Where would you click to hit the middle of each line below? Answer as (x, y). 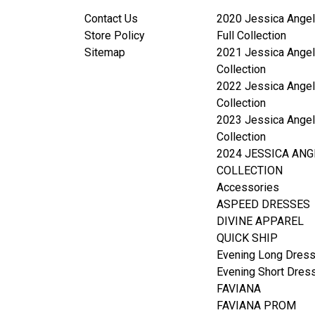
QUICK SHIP (247, 238)
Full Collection (251, 35)
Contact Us (111, 18)
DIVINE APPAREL (260, 221)
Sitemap (105, 52)
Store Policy (115, 35)
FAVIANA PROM (256, 305)
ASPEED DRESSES (263, 204)
